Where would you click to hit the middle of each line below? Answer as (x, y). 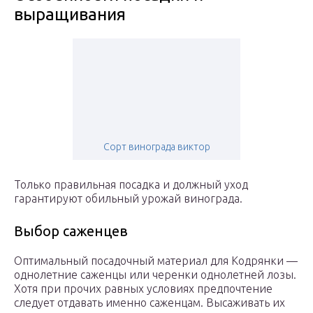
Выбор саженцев (71, 231)
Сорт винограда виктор (156, 147)
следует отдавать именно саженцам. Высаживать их (150, 303)
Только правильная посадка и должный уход (131, 185)
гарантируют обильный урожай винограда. (128, 199)
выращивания (70, 15)
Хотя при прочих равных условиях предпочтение (143, 289)
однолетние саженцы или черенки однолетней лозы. (155, 275)
